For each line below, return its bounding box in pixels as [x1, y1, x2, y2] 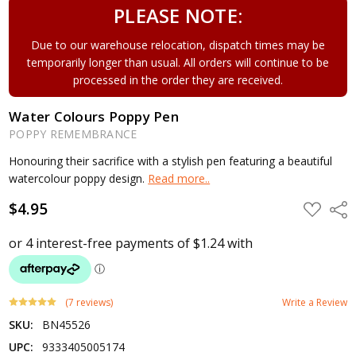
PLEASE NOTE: [114, 2, 242, 29]
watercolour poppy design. [9, 170, 149, 186]
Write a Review [281, 295, 347, 309]
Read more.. [148, 170, 211, 186]
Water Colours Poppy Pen [9, 106, 179, 126]
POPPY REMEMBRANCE [9, 126, 137, 141]
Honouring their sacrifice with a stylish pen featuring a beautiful [9, 153, 333, 168]
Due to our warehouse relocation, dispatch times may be [31, 37, 325, 52]
